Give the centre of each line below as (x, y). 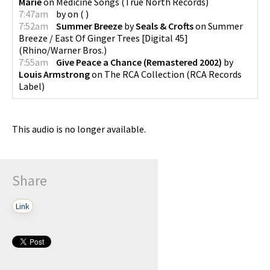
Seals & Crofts (165, 26)
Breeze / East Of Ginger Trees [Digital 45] (103, 38)
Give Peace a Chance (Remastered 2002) (139, 62)
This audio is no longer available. (79, 129)
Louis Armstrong (54, 74)
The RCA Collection (144, 74)
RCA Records (216, 74)
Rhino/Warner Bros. (63, 50)
